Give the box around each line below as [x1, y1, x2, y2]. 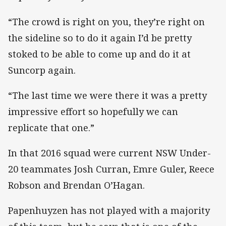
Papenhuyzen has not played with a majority [8, 204, 210, 217]
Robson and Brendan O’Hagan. [8, 179, 147, 191]
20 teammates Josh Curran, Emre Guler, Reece [8, 162, 214, 175]
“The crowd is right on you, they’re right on [8, 15, 205, 28]
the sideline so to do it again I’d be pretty [8, 31, 192, 44]
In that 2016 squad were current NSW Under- [8, 146, 211, 159]
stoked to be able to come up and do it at [8, 47, 191, 60]
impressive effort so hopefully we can [8, 105, 178, 118]
